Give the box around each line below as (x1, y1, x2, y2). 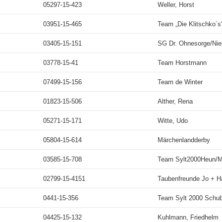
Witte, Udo (158, 117, 188, 124)
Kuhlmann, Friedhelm (158, 214, 219, 221)
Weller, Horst (158, 1, 194, 8)
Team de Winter (158, 78, 203, 86)
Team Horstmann (158, 59, 207, 66)
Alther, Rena (158, 98, 193, 105)
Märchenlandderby (158, 136, 210, 144)
